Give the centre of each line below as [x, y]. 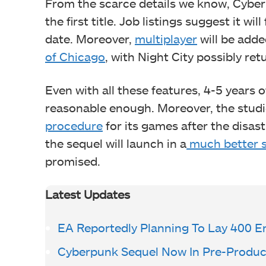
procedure [74, 125]
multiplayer [166, 38]
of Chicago [75, 56]
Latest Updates [88, 194]
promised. [73, 161]
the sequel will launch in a [116, 143]
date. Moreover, [90, 38]
